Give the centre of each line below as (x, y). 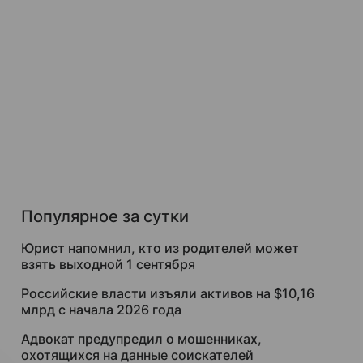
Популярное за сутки (105, 216)
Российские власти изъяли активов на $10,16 (168, 293)
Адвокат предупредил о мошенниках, (141, 339)
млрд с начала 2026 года (101, 310)
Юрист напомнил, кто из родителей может (160, 248)
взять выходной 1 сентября (108, 264)
